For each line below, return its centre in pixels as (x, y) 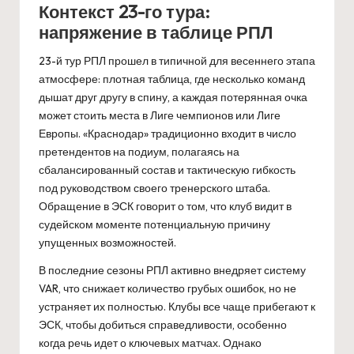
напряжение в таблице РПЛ (156, 32)
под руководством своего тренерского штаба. (154, 188)
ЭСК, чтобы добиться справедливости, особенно (163, 324)
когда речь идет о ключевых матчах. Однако (150, 343)
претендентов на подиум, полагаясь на (139, 151)
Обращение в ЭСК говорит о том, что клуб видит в (165, 206)
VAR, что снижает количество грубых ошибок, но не (168, 288)
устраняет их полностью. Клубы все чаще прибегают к (177, 306)
